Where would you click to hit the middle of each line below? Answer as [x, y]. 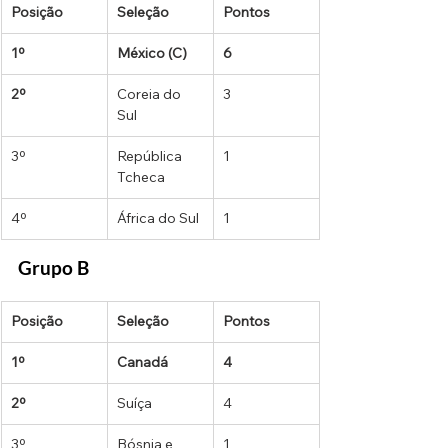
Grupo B [53, 268]
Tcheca [141, 177]
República [151, 156]
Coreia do [150, 94]
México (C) [152, 53]
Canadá [142, 362]
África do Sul [158, 218]
